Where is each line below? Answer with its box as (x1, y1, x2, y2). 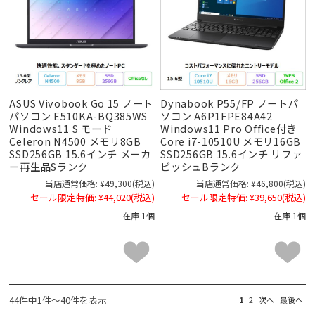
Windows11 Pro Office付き (160, 120, 297, 136)
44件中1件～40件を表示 (9, 293, 108, 307)
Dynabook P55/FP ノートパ (160, 95, 299, 110)
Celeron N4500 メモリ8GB (9, 133, 141, 148)
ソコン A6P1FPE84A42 (160, 108, 273, 123)
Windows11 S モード (9, 120, 112, 136)
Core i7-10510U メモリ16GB (160, 133, 302, 148)
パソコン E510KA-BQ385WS (9, 108, 148, 123)
